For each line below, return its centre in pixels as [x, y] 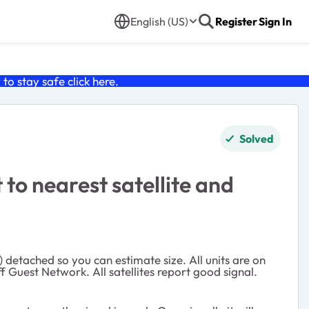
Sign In [275, 21]
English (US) [159, 21]
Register [236, 21]
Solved [257, 139]
